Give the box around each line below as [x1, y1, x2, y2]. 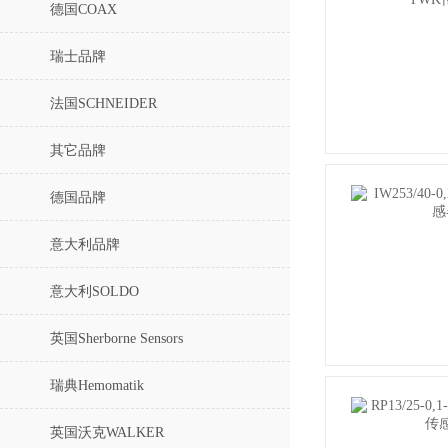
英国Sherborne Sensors [50, 331, 183, 346]
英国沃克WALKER [50, 425, 164, 440]
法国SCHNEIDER [50, 96, 157, 111]
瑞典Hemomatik [50, 378, 144, 393]
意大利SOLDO [50, 284, 139, 299]
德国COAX [50, 2, 117, 17]
